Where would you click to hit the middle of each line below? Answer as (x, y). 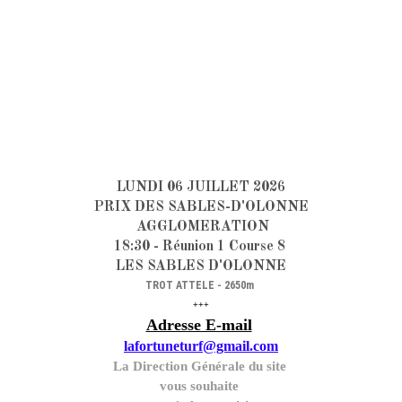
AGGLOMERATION (201, 227)
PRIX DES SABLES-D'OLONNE (201, 207)
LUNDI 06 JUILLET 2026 (201, 188)
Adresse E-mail (199, 325)
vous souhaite (201, 386)
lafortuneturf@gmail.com (201, 346)
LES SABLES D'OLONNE (201, 267)
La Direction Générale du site (201, 366)
